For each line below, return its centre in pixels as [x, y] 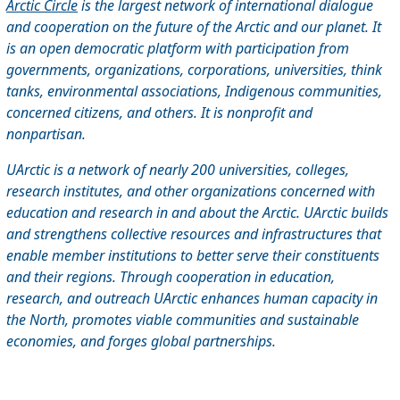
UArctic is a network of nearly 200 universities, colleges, [178, 169]
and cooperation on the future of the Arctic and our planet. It [194, 26]
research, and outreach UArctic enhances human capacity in [192, 298]
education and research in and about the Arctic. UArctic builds [197, 212]
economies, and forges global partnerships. [141, 341]
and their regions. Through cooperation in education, [171, 276]
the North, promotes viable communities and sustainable [183, 319]
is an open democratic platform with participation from [178, 48]
